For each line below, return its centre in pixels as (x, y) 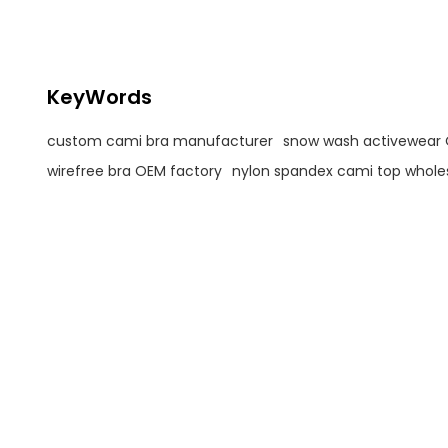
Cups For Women (102, 32)
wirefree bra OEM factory (134, 171)
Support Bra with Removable (139, 12)
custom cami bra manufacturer (159, 141)
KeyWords (99, 97)
